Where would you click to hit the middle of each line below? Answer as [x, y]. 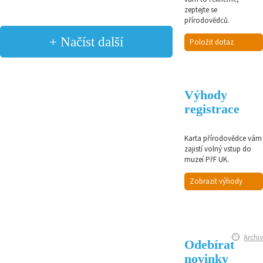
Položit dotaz [212, 42]
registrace [212, 109]
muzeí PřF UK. [207, 160]
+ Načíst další [86, 41]
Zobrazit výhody [216, 181]
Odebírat [210, 244]
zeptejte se [201, 10]
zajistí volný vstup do [218, 149]
